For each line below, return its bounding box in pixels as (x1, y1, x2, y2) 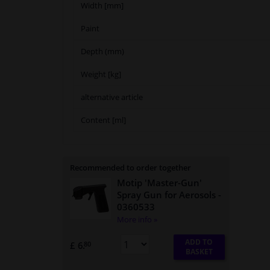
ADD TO (185, 237, 213, 248)
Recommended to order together (70, 162, 191, 174)
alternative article (81, 92, 143, 103)
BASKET (185, 246, 213, 257)
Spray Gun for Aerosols (117, 189, 216, 201)
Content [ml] (81, 115, 126, 126)
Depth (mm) (81, 46, 124, 57)
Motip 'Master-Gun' (117, 177, 202, 189)
